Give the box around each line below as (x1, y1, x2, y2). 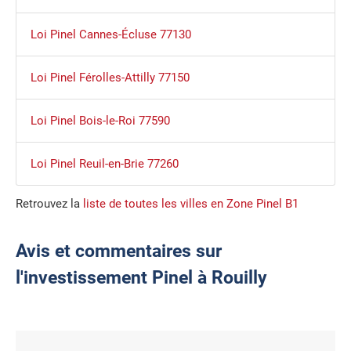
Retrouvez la (16, 197, 83, 212)
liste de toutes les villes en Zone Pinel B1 (83, 197, 299, 212)
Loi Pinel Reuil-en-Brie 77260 (30, 157, 179, 172)
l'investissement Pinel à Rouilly (16, 267, 267, 289)
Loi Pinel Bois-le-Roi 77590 (30, 114, 170, 128)
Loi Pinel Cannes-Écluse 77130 (30, 27, 191, 42)
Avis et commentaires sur (16, 241, 222, 262)
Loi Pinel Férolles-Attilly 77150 (30, 71, 190, 85)
